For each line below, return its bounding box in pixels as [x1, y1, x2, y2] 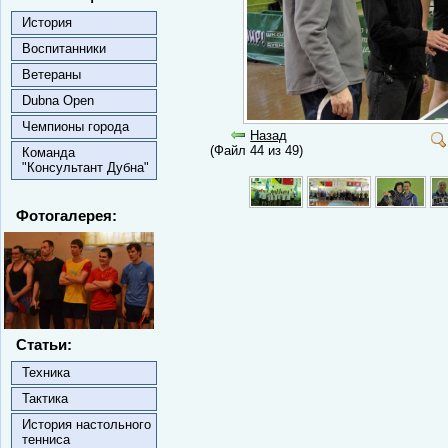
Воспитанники [22, 41, 106, 56]
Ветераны [22, 67, 81, 82]
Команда [22, 145, 75, 160]
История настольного [22, 417, 151, 432]
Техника [22, 365, 70, 380]
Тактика [22, 391, 68, 406]
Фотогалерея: [16, 207, 117, 224]
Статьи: [16, 336, 72, 353]
